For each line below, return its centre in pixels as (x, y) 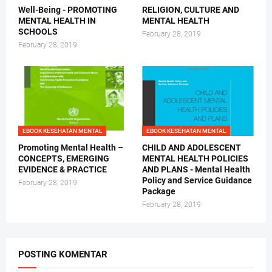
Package (159, 191)
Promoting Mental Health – (71, 147)
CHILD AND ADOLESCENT (192, 147)
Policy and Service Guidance (197, 180)
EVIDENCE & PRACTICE (63, 169)
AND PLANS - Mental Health (196, 169)
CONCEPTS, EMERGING (64, 158)
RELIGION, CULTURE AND (191, 9)
